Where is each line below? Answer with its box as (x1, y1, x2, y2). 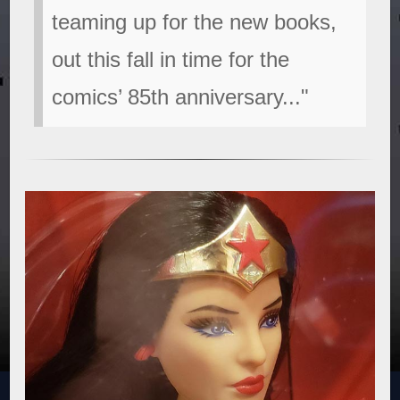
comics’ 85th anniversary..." (52, 85, 310, 109)
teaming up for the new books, (52, 10, 337, 34)
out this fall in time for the (52, 47, 290, 71)
